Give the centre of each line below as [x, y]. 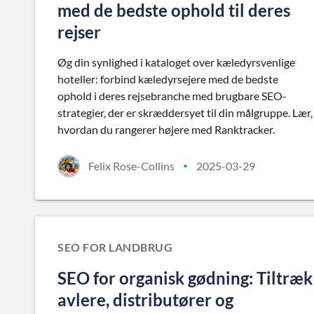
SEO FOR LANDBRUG [115, 247]
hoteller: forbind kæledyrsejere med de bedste [168, 79]
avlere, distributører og [145, 300]
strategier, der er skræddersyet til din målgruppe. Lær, [185, 112]
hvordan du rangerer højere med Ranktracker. [166, 129]
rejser [79, 32]
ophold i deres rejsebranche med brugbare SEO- [172, 96]
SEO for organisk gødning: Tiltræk [185, 278]
